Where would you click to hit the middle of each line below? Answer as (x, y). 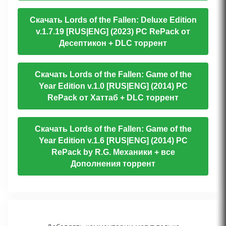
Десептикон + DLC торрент (113, 43)
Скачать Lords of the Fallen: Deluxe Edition (113, 20)
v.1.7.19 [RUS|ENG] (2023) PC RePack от (113, 32)
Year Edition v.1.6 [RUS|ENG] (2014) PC (113, 141)
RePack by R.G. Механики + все (113, 152)
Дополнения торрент (113, 164)
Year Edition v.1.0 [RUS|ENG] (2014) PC (113, 86)
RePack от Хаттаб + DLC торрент (113, 98)
